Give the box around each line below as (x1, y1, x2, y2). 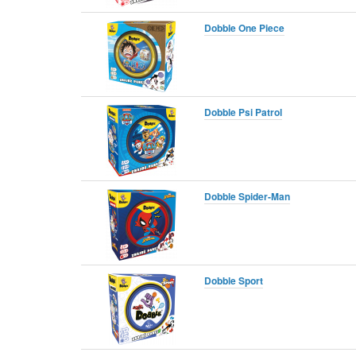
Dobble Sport (204, 273, 263, 288)
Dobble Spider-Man (204, 188, 290, 203)
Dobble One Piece (204, 20, 284, 35)
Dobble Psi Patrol (204, 104, 282, 119)
